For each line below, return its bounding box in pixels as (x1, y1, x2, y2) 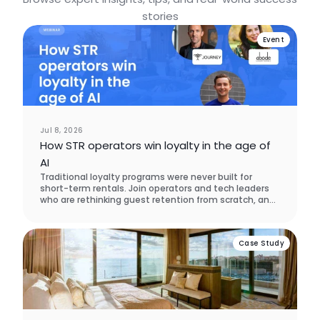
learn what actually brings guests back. (40, 206, 213, 217)
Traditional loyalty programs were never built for (40, 171, 252, 183)
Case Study (239, 239, 284, 248)
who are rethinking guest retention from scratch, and (40, 194, 275, 206)
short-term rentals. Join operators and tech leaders (40, 183, 269, 194)
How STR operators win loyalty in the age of (40, 138, 271, 153)
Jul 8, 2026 (40, 125, 84, 135)
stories (141, 9, 179, 24)
